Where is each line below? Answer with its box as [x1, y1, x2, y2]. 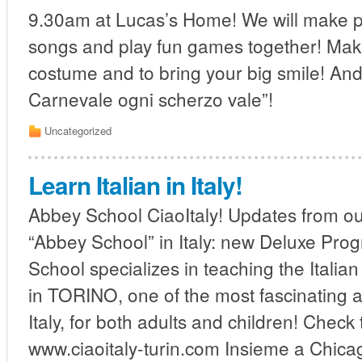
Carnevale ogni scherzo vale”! [28, 86, 293, 112]
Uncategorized [44, 123, 112, 138]
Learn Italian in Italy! [28, 168, 242, 202]
